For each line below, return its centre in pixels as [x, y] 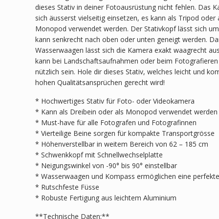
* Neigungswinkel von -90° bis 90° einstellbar [106, 165]
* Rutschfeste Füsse [67, 187]
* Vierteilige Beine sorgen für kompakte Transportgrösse [125, 133]
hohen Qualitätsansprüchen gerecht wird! [100, 82]
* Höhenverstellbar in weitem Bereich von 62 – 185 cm [122, 144]
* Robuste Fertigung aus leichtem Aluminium [106, 197]
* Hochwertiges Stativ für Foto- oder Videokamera [115, 101]
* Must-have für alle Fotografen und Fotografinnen [116, 122]
